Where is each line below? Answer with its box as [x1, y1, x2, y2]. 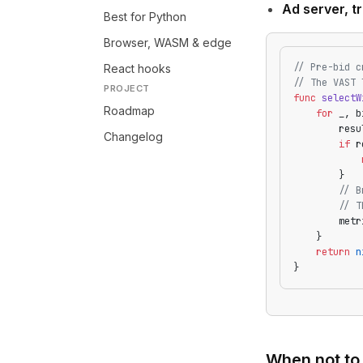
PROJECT [104, 83, 150, 94]
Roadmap [104, 104, 155, 117]
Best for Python [104, 10, 186, 23]
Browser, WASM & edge [104, 36, 232, 49]
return [293, 246, 350, 258]
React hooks [104, 62, 171, 75]
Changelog [104, 130, 163, 143]
